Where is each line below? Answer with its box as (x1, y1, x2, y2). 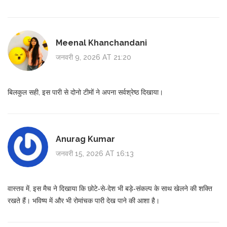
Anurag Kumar (56, 134, 115, 144)
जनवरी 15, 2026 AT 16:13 (56, 149, 134, 158)
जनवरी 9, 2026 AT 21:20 (56, 53, 131, 62)
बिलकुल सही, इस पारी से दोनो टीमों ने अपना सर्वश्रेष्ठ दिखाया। (8, 88, 163, 96)
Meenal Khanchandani (56, 38, 147, 48)
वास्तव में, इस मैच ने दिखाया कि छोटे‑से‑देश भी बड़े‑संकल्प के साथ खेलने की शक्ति (8, 184, 212, 193)
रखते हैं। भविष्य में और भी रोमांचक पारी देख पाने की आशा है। (8, 196, 160, 205)
